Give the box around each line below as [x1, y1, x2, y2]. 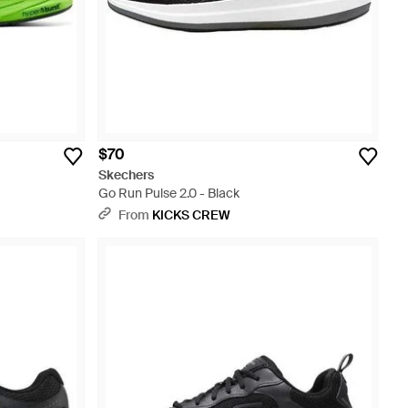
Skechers [98, 167, 154, 183]
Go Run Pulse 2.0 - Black [98, 185, 240, 201]
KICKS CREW [152, 207, 230, 223]
